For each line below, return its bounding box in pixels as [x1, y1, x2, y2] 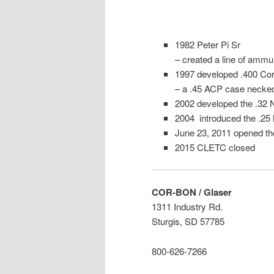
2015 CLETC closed [174, 140, 255, 154]
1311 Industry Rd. [152, 200, 223, 213]
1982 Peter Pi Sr [174, 37, 240, 51]
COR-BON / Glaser [152, 185, 232, 199]
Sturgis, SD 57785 [152, 215, 224, 228]
